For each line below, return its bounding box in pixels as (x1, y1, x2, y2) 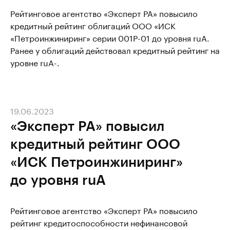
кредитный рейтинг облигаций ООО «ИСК (10, 18, 176, 31)
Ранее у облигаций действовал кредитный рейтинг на (10, 43, 220, 56)
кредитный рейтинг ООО (10, 135, 180, 151)
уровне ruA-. (10, 55, 60, 68)
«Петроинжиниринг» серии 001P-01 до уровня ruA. (10, 31, 209, 44)
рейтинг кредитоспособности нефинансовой (10, 216, 187, 228)
